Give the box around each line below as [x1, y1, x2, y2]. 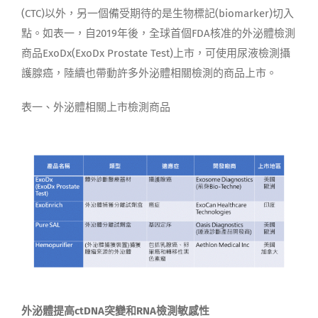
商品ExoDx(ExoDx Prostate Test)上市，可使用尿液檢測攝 [21, 47, 290, 60]
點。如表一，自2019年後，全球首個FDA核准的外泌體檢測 [21, 27, 295, 40]
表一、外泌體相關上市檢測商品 [21, 101, 170, 114]
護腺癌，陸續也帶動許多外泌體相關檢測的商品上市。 [21, 67, 277, 80]
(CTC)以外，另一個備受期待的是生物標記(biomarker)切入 [21, 7, 294, 21]
